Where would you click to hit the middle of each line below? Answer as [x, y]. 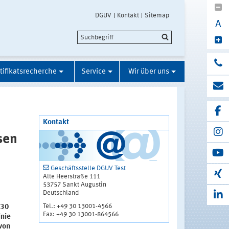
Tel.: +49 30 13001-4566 [77, 207]
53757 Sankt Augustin [74, 185]
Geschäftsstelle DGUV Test [88, 169]
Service [94, 72]
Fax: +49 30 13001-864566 [81, 215]
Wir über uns [149, 72]
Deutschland [61, 193]
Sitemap [157, 16]
